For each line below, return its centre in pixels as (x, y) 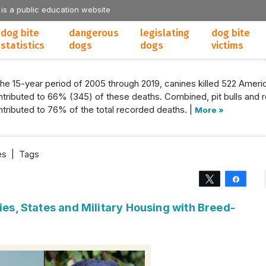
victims (227, 45)
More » (209, 110)
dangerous (94, 33)
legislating (165, 33)
